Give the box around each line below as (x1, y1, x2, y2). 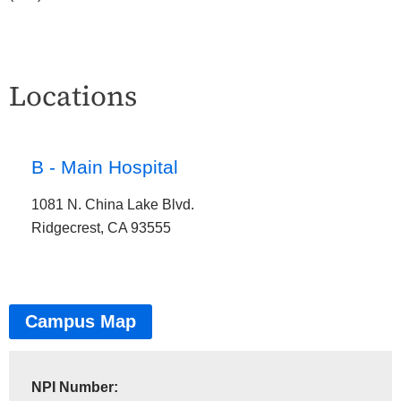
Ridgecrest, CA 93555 (30, 219, 171, 236)
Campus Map (25, 311, 137, 332)
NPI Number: (30, 379, 118, 395)
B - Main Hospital (30, 157, 178, 179)
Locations (9, 76, 137, 115)
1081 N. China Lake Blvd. (30, 196, 194, 213)
